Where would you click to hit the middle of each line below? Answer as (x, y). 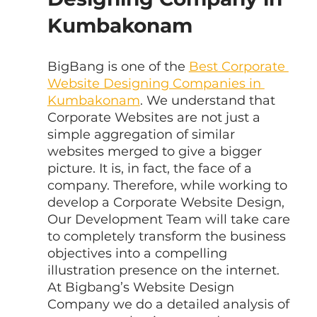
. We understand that (209, 100)
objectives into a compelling (139, 253)
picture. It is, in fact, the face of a (151, 168)
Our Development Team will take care (170, 219)
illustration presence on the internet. (165, 270)
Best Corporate (238, 66)
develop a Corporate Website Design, (167, 202)
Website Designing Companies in (156, 83)
